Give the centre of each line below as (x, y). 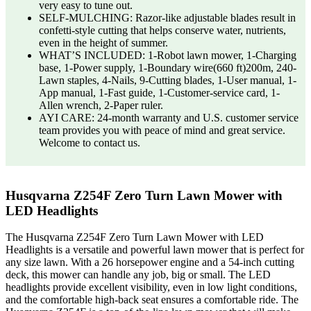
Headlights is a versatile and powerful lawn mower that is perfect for (155, 250)
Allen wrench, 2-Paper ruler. (101, 105)
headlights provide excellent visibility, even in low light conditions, (151, 287)
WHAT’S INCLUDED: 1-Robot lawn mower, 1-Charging (168, 55)
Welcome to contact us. (90, 142)
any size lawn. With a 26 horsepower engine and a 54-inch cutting (150, 262)
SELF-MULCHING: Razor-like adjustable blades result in (167, 17)
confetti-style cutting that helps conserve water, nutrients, (162, 30)
